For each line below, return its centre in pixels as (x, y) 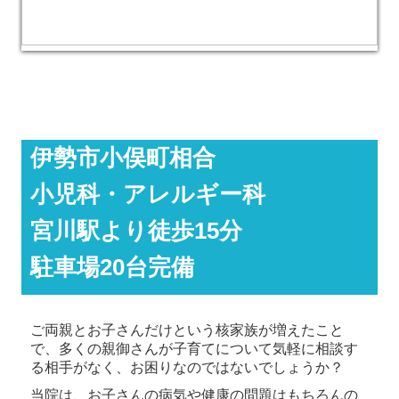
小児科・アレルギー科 (148, 195)
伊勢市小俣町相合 (123, 158)
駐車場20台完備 (113, 268)
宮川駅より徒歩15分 (137, 231)
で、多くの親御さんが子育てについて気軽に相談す (195, 349)
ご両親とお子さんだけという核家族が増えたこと (187, 330)
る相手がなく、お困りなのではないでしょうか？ (187, 368)
